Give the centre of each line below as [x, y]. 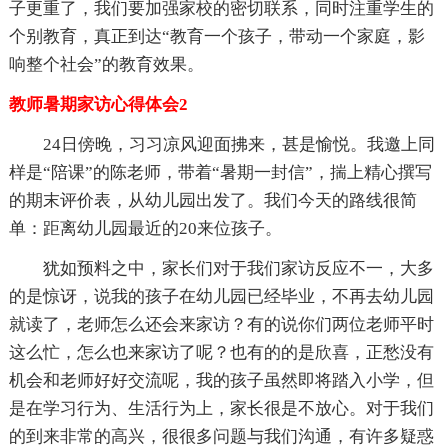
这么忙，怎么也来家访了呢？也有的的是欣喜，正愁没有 [221, 353]
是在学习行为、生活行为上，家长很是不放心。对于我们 [221, 409]
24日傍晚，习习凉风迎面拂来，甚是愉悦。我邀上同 [238, 145]
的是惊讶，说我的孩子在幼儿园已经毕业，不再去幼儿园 [221, 297]
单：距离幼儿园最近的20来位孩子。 [145, 229]
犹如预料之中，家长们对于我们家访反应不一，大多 [238, 269]
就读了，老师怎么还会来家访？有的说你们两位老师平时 [221, 325]
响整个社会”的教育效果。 [106, 65]
